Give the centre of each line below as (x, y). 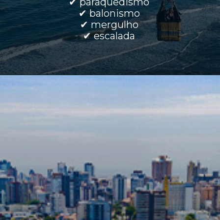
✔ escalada (109, 36)
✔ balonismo (109, 13)
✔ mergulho (109, 24)
